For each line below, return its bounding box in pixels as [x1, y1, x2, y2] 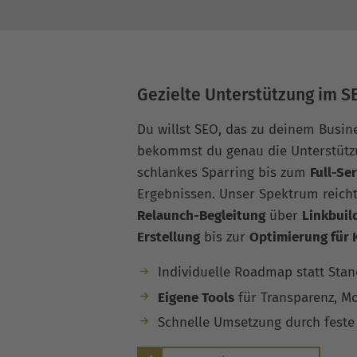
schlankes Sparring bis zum [137, 164, 310, 182]
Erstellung [137, 229, 200, 246]
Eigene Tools [157, 288, 234, 306]
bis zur [200, 229, 249, 246]
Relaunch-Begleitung [137, 207, 265, 225]
